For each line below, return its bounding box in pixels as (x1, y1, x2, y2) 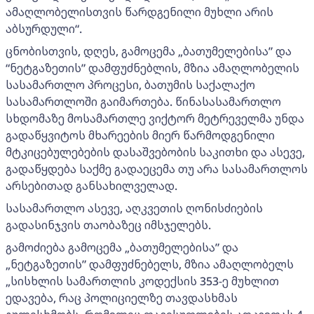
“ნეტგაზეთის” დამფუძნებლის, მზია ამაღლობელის (6, 60, 299, 76)
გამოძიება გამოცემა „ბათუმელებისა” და (6, 239, 238, 255)
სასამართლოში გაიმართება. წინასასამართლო (6, 93, 281, 109)
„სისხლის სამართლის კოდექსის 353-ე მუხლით (6, 273, 279, 289)
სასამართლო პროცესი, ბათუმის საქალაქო (6, 76, 255, 93)
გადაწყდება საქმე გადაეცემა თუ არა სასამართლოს (6, 161, 308, 177)
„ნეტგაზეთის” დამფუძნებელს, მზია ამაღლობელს (6, 256, 294, 272)
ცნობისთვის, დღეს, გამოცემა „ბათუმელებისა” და (6, 43, 292, 59)
